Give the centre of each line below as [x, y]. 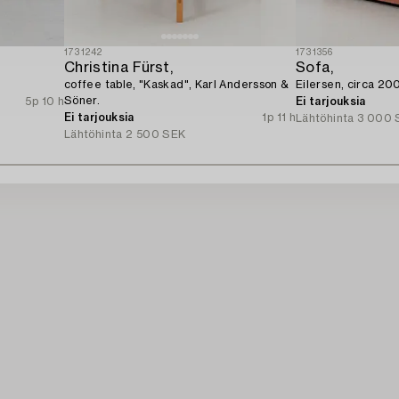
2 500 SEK [156, 134]
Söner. [82, 100]
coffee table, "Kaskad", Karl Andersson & [177, 84]
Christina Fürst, [119, 67]
